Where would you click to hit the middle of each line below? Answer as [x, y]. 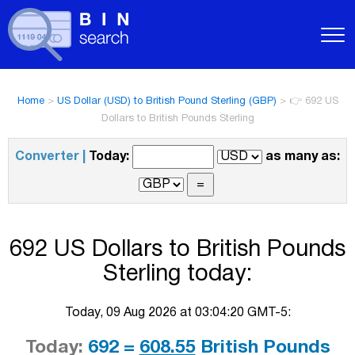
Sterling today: [177, 275]
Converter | [50, 157]
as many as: [303, 157]
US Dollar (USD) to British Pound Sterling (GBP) [166, 101]
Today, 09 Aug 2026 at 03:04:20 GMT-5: [177, 313]
